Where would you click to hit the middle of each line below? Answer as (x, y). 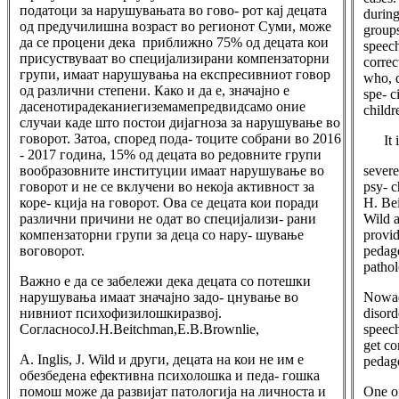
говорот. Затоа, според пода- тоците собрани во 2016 (180, 138)
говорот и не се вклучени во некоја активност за (167, 187)
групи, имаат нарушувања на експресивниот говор (175, 74)
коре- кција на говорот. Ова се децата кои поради (169, 203)
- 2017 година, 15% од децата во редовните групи (171, 155)
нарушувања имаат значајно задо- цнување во (159, 297)
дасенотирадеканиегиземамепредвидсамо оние (163, 106)
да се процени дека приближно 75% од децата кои (174, 42)
